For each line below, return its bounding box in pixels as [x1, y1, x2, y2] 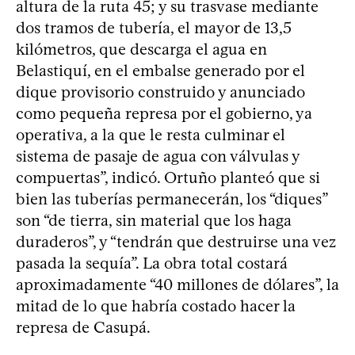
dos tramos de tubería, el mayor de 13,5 [16, 17, 292, 37]
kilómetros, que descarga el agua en [16, 39, 267, 59]
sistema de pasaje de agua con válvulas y [16, 146, 300, 166]
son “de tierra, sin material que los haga [16, 210, 292, 230]
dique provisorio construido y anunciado [16, 82, 305, 101]
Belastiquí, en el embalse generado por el [16, 60, 305, 80]
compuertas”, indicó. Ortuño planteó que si [16, 167, 320, 187]
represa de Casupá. [16, 317, 151, 337]
